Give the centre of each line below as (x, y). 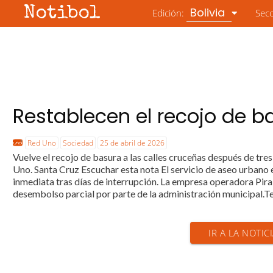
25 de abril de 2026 (133, 143)
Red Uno (42, 143)
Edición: (170, 13)
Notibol (62, 14)
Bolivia (209, 12)
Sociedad (78, 143)
